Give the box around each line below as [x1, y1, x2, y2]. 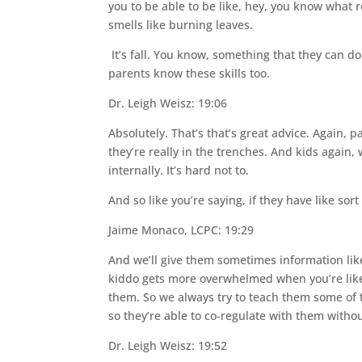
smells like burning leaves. [108, 17, 257, 32]
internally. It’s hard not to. [108, 162, 250, 178]
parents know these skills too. [108, 65, 271, 81]
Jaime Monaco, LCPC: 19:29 [108, 222, 255, 238]
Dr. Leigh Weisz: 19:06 [108, 95, 228, 111]
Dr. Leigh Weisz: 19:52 [108, 338, 228, 353]
